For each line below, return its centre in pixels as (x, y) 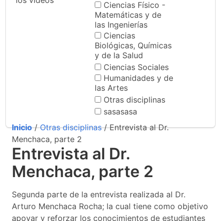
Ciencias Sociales (136, 67)
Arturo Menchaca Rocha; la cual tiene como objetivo (110, 206)
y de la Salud (119, 55)
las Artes (111, 88)
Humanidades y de (138, 78)
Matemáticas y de (128, 15)
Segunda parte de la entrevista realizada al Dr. (99, 194)
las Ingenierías (121, 25)
